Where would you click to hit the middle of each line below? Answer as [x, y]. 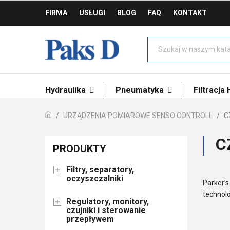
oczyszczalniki [94, 178]
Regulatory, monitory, [107, 201]
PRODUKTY [79, 149]
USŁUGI [92, 13]
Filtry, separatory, [100, 169]
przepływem [90, 219]
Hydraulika [66, 90]
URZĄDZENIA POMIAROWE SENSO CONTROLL [138, 115]
